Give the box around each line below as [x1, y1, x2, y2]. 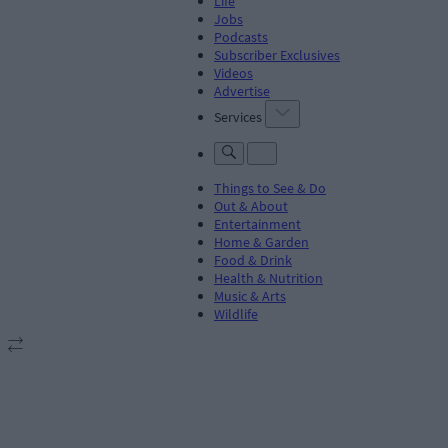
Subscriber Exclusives [214, 45, 340, 64]
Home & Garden [214, 232, 309, 251]
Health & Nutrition [214, 268, 323, 287]
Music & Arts [214, 286, 286, 305]
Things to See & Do [214, 178, 326, 197]
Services [214, 107, 262, 126]
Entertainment [214, 214, 301, 233]
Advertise [214, 81, 270, 100]
